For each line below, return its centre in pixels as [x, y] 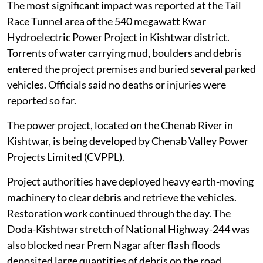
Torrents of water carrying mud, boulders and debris [124, 76]
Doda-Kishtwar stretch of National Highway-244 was [129, 252]
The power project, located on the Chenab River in [120, 148]
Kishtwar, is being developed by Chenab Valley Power [128, 164]
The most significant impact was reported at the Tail [124, 28]
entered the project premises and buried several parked [131, 92]
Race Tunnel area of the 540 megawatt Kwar [107, 44]
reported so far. [42, 124]
